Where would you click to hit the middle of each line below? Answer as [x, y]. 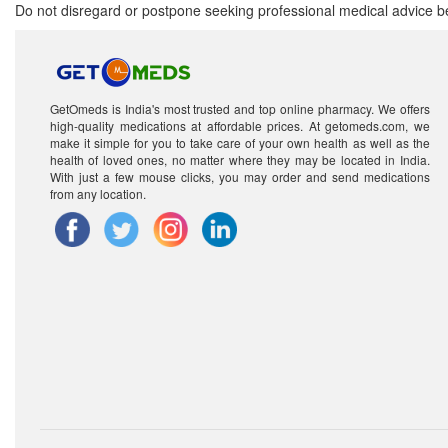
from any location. [98, 193]
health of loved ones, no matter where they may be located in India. [240, 159]
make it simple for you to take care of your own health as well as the [240, 142]
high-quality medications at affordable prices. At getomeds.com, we [240, 125]
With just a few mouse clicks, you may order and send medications [240, 176]
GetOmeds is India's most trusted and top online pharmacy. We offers [240, 108]
